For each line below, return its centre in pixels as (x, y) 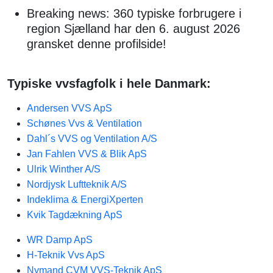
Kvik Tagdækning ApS (75, 215)
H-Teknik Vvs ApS (66, 255)
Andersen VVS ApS (69, 108)
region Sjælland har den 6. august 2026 (133, 29)
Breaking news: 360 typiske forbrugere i (134, 13)
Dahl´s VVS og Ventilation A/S (92, 139)
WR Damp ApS (60, 240)
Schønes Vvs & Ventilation (84, 123)
